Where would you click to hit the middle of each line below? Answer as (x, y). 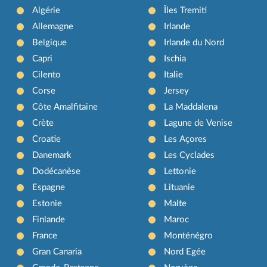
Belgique (50, 43)
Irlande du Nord (194, 43)
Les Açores (185, 139)
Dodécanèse (57, 172)
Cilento (47, 75)
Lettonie (180, 172)
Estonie (47, 204)
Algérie (46, 11)
